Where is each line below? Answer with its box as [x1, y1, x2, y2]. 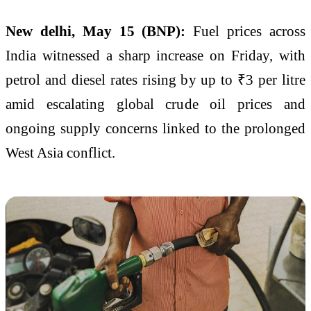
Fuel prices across [193, 22, 306, 39]
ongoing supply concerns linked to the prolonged [6, 119, 305, 136]
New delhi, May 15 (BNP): [6, 22, 194, 39]
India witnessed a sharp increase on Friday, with [6, 47, 305, 63]
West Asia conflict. [6, 144, 115, 160]
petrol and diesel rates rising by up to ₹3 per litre [6, 71, 305, 87]
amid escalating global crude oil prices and [6, 95, 305, 112]
